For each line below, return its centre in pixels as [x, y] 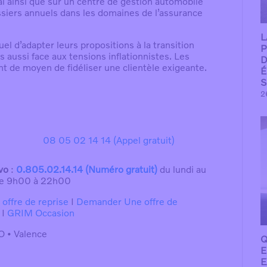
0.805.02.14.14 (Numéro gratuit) [87, 170]
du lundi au [182, 170]
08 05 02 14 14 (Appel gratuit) [108, 140]
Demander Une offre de [127, 202]
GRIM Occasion [41, 213]
